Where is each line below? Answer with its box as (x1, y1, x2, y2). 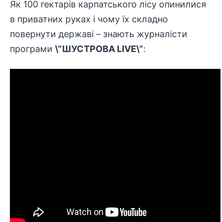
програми (10, 44, 55, 54)
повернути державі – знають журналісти (10, 29, 187, 39)
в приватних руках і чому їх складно (10, 14, 168, 24)
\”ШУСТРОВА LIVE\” (55, 44, 143, 54)
